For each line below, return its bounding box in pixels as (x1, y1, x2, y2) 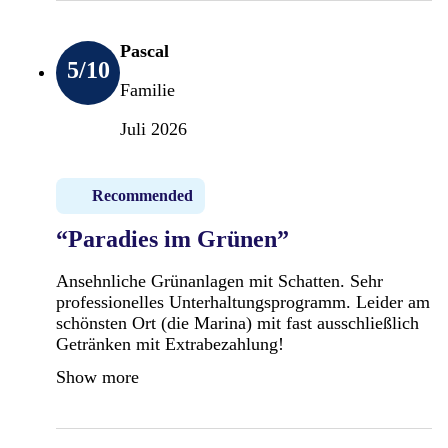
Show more (56, 366, 139, 387)
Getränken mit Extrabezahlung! (56, 333, 284, 354)
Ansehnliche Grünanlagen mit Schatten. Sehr (56, 270, 383, 291)
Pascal (120, 40, 169, 61)
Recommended (92, 186, 193, 204)
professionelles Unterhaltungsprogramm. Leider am (56, 291, 430, 312)
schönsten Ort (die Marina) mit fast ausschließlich (56, 312, 419, 333)
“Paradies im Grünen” (56, 225, 289, 252)
